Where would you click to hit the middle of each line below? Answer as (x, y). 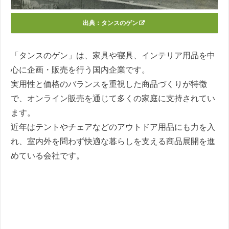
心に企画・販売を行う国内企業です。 (80, 70)
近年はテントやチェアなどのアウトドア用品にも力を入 (113, 127)
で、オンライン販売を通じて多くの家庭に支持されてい (113, 99)
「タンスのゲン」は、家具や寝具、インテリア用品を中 (113, 56)
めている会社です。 (48, 156)
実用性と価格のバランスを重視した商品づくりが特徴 (109, 84)
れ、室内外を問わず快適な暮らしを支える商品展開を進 (113, 142)
